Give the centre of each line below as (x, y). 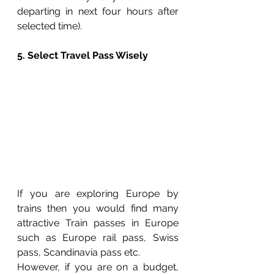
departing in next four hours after (98, 11)
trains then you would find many (98, 208)
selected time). (51, 26)
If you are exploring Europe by (98, 193)
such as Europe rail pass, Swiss (98, 237)
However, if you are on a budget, (98, 267)
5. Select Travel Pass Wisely (83, 55)
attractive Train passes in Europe (98, 223)
